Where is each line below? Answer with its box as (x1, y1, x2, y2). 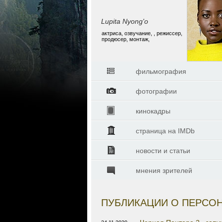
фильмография (136, 67, 186, 75)
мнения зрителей (136, 166, 192, 174)
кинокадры (136, 107, 170, 115)
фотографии (136, 87, 177, 95)
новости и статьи (136, 147, 190, 155)
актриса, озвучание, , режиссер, (102, 30, 182, 36)
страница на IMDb (136, 127, 195, 135)
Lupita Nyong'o (101, 17, 148, 25)
